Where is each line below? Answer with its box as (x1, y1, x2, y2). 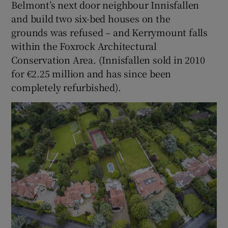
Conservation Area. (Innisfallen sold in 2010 (11, 52, 205, 66)
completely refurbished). (11, 80, 121, 94)
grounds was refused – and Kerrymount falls (11, 25, 208, 39)
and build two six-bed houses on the (11, 11, 170, 25)
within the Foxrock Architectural (11, 39, 157, 52)
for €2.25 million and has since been (11, 66, 172, 80)
